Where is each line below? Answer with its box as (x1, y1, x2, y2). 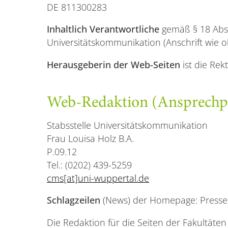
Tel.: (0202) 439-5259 (47, 158, 132, 171)
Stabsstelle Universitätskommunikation (47, 119, 208, 131)
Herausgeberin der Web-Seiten (47, 58, 180, 71)
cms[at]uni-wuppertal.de (47, 172, 149, 184)
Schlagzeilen (47, 194, 103, 207)
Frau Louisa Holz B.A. (47, 132, 134, 145)
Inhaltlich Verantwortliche (47, 23, 159, 36)
